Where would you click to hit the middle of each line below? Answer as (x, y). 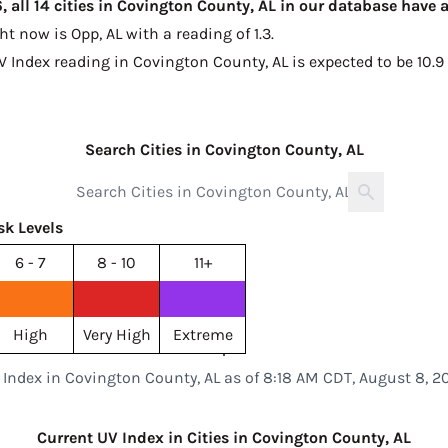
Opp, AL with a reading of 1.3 (171, 33)
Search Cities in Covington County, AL (224, 149)
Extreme (202, 334)
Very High (116, 334)
